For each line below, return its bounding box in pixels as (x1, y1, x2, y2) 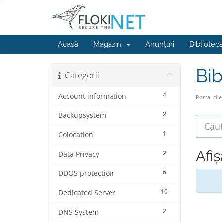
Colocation (58, 130, 93, 139)
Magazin (93, 40, 125, 49)
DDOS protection (58, 169, 114, 178)
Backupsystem (58, 111, 106, 120)
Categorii (61, 69, 99, 81)
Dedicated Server (58, 188, 115, 197)
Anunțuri (145, 40, 174, 49)
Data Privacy (58, 150, 99, 159)
